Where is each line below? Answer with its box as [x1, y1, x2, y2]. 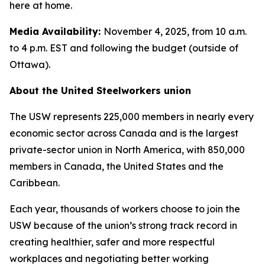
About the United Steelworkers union [9, 85, 191, 96]
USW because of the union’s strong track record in [9, 219, 237, 231]
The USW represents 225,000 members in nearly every [9, 111, 254, 122]
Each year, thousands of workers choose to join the [9, 203, 240, 215]
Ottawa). [9, 59, 50, 70]
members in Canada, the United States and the [9, 160, 224, 172]
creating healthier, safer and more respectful [9, 236, 215, 248]
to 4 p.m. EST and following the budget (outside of [9, 42, 238, 54]
